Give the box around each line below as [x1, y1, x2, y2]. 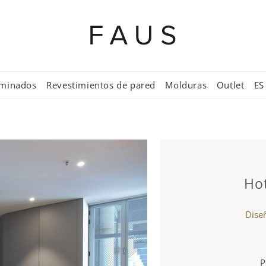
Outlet [216, 79, 245, 91]
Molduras [165, 79, 207, 91]
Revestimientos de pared [46, 79, 156, 91]
